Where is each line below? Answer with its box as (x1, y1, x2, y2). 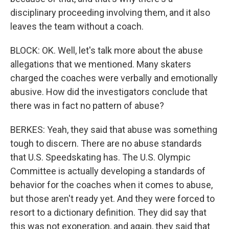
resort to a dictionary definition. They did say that (10, 207, 207, 218)
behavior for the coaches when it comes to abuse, (10, 179, 213, 190)
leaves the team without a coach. (10, 21, 144, 32)
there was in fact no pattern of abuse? (10, 100, 164, 111)
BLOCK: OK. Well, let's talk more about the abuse (10, 45, 203, 56)
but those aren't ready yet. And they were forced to (10, 193, 215, 204)
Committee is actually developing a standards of (10, 166, 205, 176)
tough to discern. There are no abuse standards (10, 138, 202, 149)
